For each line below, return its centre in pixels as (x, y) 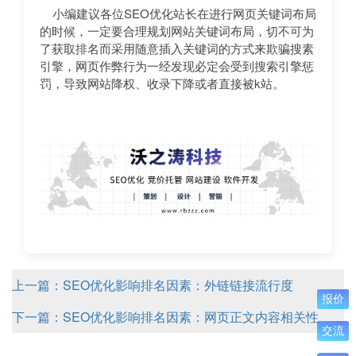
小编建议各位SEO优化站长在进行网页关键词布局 (178, 13)
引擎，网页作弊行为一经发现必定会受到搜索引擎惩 (177, 65)
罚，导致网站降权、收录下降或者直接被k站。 (162, 83)
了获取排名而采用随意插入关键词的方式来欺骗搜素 (177, 48)
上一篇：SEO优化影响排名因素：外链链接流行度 (153, 284)
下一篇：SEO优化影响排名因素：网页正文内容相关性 (165, 316)
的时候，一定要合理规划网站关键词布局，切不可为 (177, 30)
